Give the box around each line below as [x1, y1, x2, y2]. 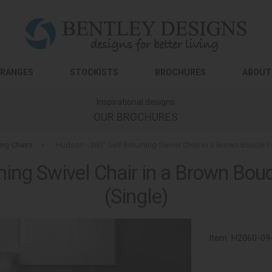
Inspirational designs [96, 97, 175, 107]
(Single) [104, 185, 168, 208]
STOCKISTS [70, 67, 118, 77]
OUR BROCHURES [93, 110, 178, 123]
